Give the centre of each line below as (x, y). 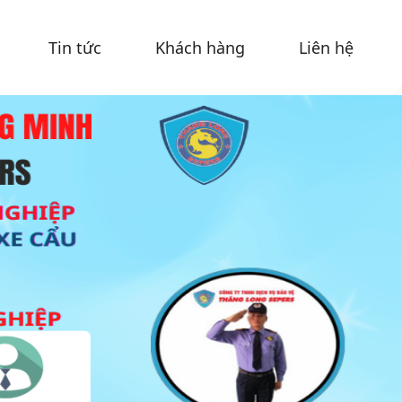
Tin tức (75, 47)
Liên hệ (326, 47)
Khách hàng (200, 47)
